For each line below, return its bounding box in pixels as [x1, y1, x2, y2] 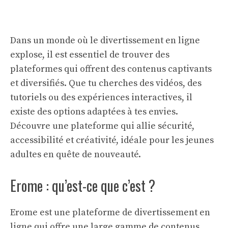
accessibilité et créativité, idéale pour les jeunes [10, 134, 214, 146]
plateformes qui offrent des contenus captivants [10, 63, 212, 75]
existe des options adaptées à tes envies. [10, 106, 178, 118]
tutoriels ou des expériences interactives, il [10, 92, 192, 103]
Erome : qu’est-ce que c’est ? [10, 175, 155, 196]
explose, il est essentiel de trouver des [10, 49, 169, 61]
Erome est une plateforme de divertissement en [10, 207, 210, 218]
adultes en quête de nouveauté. [10, 149, 141, 160]
